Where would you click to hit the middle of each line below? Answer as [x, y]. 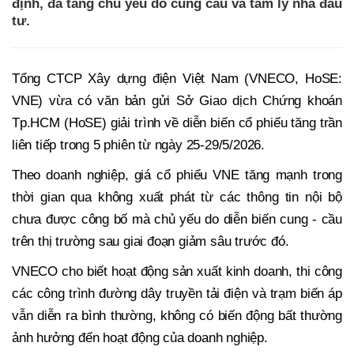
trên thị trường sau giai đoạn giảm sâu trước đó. [151, 242]
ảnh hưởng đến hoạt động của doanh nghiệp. [140, 338]
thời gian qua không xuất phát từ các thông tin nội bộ [177, 198]
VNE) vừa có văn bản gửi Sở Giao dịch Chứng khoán [177, 101]
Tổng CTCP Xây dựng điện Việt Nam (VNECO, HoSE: [177, 79]
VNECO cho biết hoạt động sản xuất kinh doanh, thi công [177, 272]
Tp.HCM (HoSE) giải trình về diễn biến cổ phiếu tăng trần [177, 123]
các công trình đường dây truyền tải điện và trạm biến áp [177, 294]
